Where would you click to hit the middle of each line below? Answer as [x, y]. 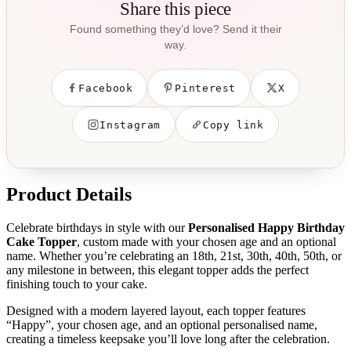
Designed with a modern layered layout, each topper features [156, 310]
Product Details [69, 194]
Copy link [233, 125]
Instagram [130, 125]
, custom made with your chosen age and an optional [206, 241]
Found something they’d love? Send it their [175, 29]
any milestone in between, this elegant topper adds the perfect [157, 270]
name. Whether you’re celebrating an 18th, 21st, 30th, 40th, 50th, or [174, 255]
